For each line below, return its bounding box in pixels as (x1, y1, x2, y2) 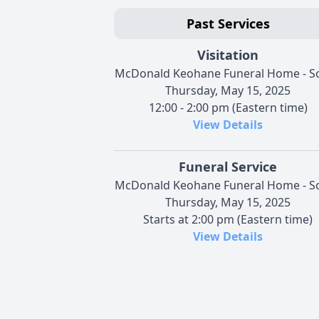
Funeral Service (179, 157, 277, 175)
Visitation (197, 46, 258, 63)
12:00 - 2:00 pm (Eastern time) (148, 99, 308, 115)
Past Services (186, 14, 270, 32)
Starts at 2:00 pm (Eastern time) (143, 211, 313, 227)
